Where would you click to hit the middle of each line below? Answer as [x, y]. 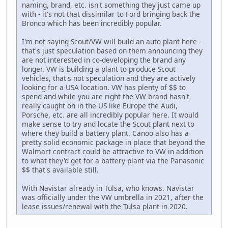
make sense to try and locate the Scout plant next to [108, 124]
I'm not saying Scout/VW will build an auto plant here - [111, 41]
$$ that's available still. [60, 169]
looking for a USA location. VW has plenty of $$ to [104, 87]
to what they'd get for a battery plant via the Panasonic [113, 160]
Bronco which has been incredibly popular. [92, 23]
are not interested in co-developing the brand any [104, 60]
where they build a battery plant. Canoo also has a [105, 133]
